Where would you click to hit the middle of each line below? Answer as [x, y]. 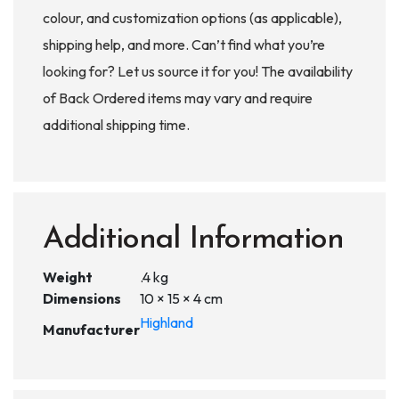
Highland [167, 322]
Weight [68, 277]
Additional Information [193, 240]
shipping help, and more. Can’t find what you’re [184, 44]
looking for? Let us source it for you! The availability [198, 71]
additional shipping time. [116, 124]
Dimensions [82, 298]
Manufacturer [91, 329]
